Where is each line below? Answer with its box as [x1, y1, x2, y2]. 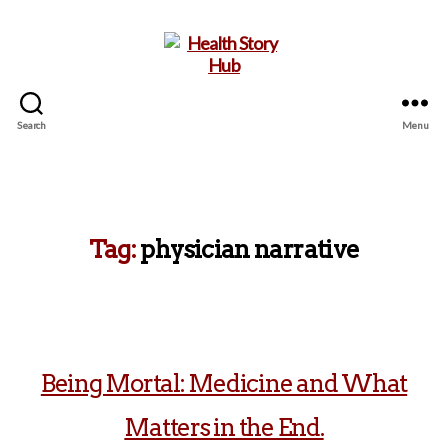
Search [17, 118, 46, 131]
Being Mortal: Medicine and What [40, 369, 408, 398]
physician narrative [140, 235, 360, 264]
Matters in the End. [124, 413, 324, 442]
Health [223, 151, 273, 173]
